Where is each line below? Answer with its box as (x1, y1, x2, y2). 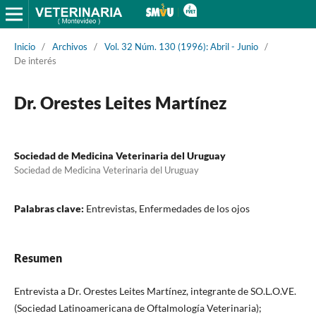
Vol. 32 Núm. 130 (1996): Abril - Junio (104, 40, 258, 52)
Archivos (51, 40, 87, 52)
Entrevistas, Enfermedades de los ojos (85, 202, 250, 214)
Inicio (13, 40, 35, 52)
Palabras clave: (13, 202, 86, 214)
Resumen (13, 250, 62, 265)
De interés (13, 54, 56, 66)
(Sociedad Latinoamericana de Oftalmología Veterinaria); (13, 302, 262, 314)
